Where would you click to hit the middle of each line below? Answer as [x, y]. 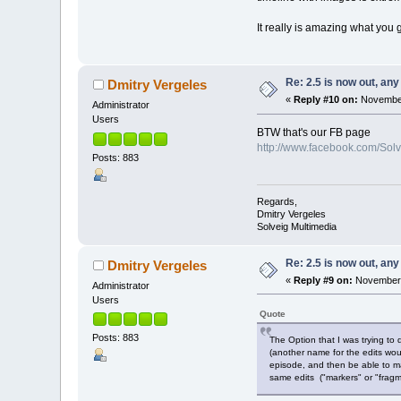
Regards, [277, 201]
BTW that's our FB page [313, 133]
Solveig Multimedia [296, 226]
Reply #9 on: [324, 280]
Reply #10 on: [326, 100]
